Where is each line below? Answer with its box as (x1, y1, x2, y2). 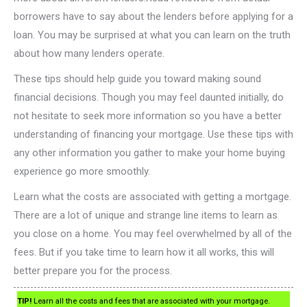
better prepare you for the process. (14, 265, 172, 278)
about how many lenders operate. (14, 47, 164, 60)
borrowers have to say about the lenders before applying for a (14, 10, 293, 23)
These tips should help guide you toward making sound (14, 73, 261, 86)
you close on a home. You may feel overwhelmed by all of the (14, 228, 292, 241)
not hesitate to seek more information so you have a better (14, 110, 282, 123)
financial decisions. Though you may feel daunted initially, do (14, 91, 284, 104)
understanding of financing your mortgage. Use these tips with (14, 128, 293, 141)
